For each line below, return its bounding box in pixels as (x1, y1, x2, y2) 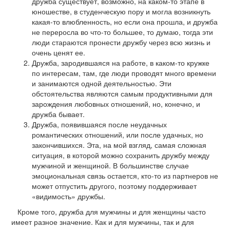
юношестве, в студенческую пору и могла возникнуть (32, 6, 210, 17)
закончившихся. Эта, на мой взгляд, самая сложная (32, 140, 206, 150)
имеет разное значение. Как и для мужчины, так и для (11, 217, 194, 227)
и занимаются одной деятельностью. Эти (32, 78, 171, 89)
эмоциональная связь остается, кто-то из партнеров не (32, 170, 218, 181)
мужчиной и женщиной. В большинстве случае (32, 160, 189, 171)
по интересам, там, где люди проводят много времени (32, 68, 216, 79)
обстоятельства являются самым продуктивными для (32, 88, 213, 99)
